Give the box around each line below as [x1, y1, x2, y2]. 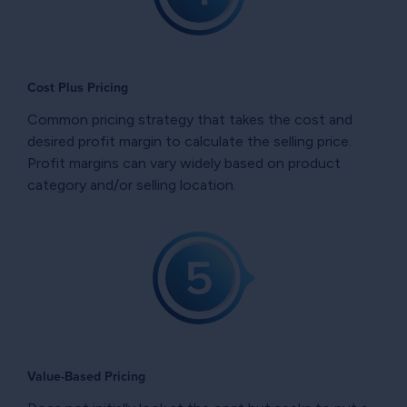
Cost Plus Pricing [27, 77, 128, 97]
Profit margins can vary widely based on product [27, 154, 341, 172]
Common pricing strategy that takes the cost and [27, 110, 352, 128]
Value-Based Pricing [27, 366, 145, 386]
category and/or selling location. [27, 175, 236, 194]
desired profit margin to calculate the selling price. [27, 132, 352, 150]
